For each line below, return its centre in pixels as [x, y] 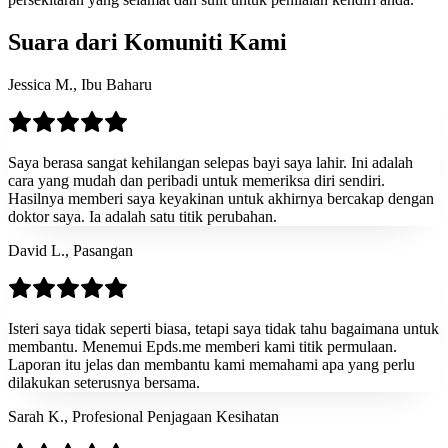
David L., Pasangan [70, 251]
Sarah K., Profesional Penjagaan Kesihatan [143, 417]
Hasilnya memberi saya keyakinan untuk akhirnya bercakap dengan [221, 199]
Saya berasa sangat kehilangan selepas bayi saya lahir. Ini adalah [210, 163]
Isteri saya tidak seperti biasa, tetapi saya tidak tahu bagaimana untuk [223, 329]
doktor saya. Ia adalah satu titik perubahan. [142, 217]
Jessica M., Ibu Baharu [80, 85]
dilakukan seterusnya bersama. [104, 383]
